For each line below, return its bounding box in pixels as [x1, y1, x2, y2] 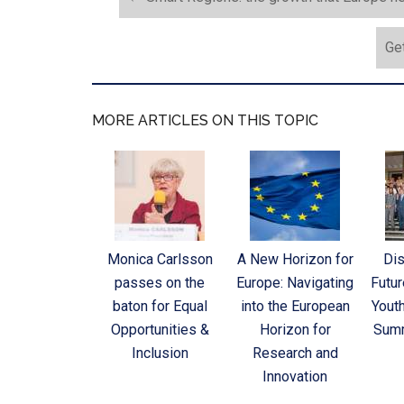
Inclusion [131, 344, 188, 363]
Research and [252, 344, 338, 363]
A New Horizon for [236, 251, 353, 269]
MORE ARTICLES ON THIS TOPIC [92, 112, 318, 130]
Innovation [262, 368, 327, 386]
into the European [240, 298, 350, 316]
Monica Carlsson [106, 251, 213, 269]
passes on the [115, 274, 205, 292]
